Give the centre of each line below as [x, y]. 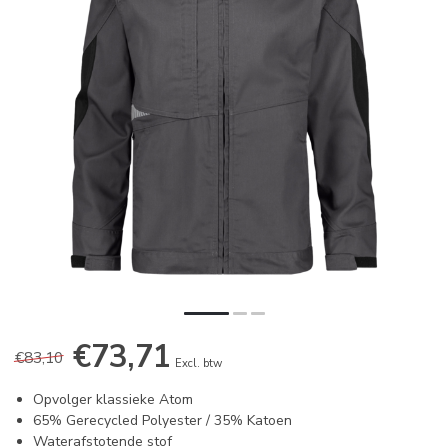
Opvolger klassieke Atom [113, 400]
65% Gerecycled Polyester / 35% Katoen [162, 421]
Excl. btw [198, 364]
